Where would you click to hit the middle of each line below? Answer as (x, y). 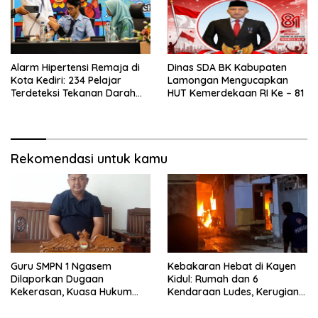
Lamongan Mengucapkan (228, 80)
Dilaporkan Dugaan (57, 279)
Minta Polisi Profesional (65, 304)
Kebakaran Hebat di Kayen (232, 266)
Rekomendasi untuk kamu (89, 158)
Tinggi (25, 105)
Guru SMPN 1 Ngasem (61, 266)
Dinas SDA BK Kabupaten (227, 67)
